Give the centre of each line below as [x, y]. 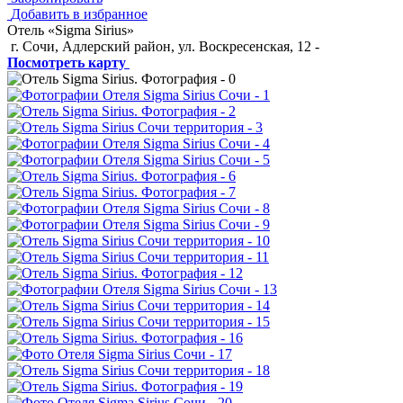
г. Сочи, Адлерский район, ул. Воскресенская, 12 [161, 46]
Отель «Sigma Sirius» [71, 30]
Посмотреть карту [67, 63]
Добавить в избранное [79, 14]
